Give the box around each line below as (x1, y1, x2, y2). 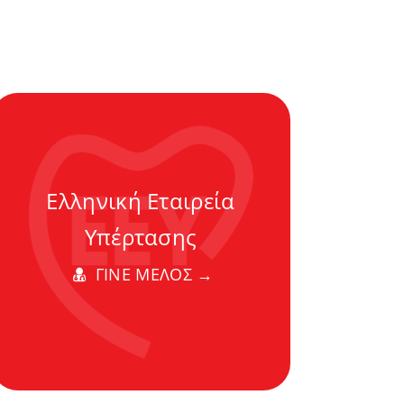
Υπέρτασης (84, 221, 197, 252)
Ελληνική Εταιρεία (46, 185, 235, 216)
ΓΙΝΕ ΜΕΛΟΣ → (90, 262, 214, 285)
